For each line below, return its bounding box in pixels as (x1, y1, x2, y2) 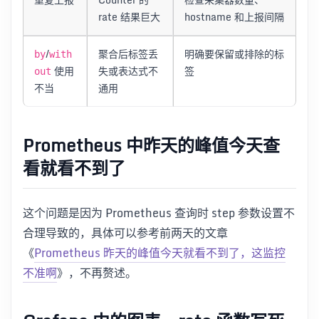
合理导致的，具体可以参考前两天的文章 (23, 223, 228, 242)
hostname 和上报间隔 (184, 8, 285, 25)
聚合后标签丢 (98, 45, 159, 62)
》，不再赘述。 (57, 263, 137, 282)
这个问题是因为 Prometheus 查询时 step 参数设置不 (23, 203, 295, 222)
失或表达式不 (98, 62, 159, 79)
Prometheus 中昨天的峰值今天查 (23, 131, 280, 159)
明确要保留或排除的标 (184, 45, 285, 62)
